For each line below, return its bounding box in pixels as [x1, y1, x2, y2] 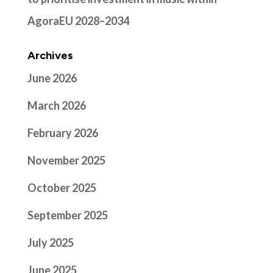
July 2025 [27, 235, 74, 249]
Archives [27, 48, 73, 62]
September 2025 [27, 208, 108, 222]
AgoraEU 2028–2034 [27, 13, 129, 27]
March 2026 [27, 98, 86, 112]
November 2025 [27, 153, 105, 167]
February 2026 [27, 126, 98, 140]
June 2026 [27, 71, 77, 85]
